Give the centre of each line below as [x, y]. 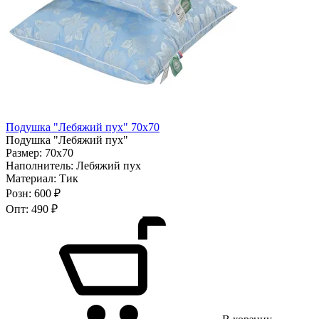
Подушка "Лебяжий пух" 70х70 [83, 127]
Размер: [25, 152]
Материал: [32, 178]
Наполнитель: [41, 165]
